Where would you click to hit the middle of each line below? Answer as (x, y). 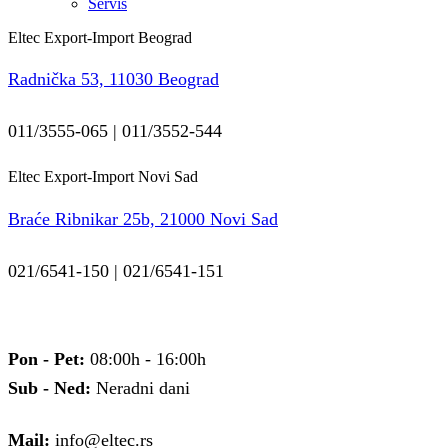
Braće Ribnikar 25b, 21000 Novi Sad (143, 218)
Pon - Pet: (46, 358)
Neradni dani (140, 387)
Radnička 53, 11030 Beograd (113, 78)
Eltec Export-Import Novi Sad (103, 177)
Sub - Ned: (49, 387)
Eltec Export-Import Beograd (100, 37)
